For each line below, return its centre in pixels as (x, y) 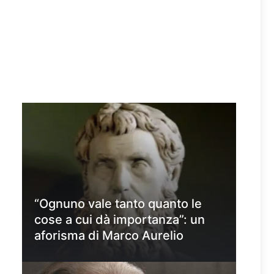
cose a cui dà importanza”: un (120, 220)
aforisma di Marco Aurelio (109, 235)
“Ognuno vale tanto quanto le (118, 204)
